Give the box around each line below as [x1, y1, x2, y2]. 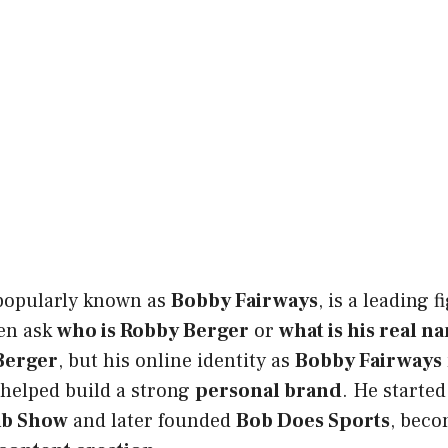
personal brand [195, 377, 342, 404]
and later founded [68, 407, 236, 434]
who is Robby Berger [57, 317, 249, 344]
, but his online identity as [58, 347, 295, 374]
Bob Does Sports [236, 407, 390, 434]
